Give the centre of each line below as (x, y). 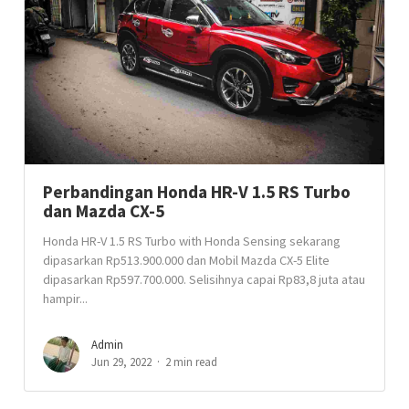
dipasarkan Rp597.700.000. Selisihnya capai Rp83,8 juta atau (204, 279)
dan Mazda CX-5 (104, 211)
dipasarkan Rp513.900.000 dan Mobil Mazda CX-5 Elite (187, 260)
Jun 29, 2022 (122, 362)
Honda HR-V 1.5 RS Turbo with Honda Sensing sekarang (192, 241)
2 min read (192, 362)
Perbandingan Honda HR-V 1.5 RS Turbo (197, 192)
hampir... (66, 299)
